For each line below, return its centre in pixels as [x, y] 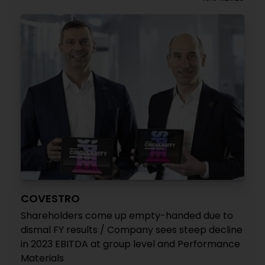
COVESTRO [50, 198]
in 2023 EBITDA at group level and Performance [130, 244]
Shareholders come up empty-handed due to [127, 216]
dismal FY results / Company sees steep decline [132, 230]
